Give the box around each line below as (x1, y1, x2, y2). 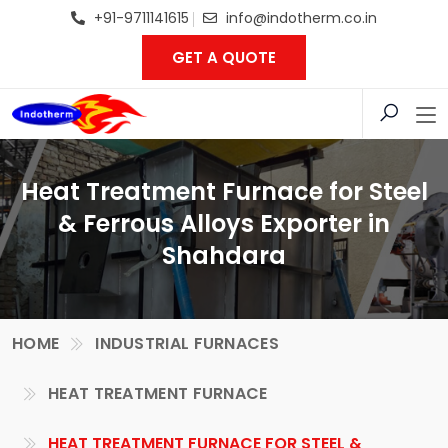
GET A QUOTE (172, 47, 276, 68)
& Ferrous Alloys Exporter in (58, 207, 390, 240)
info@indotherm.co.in (226, 8, 377, 28)
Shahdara (162, 239, 286, 272)
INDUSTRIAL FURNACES (95, 332, 279, 355)
